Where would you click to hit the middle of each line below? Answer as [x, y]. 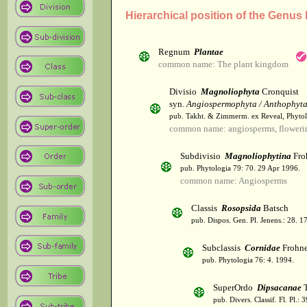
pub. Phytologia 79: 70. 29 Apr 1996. [240, 169]
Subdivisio [202, 156]
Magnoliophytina [258, 156]
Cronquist [279, 92]
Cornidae [262, 248]
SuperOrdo [235, 288]
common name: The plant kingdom [223, 64]
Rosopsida [241, 208]
